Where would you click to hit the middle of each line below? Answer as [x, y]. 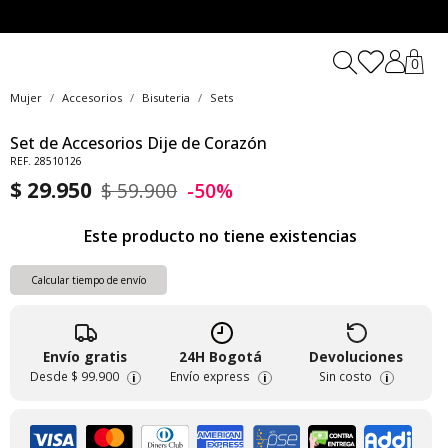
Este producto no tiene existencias [221, 236]
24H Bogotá [221, 357]
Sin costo [345, 376]
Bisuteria [165, 97]
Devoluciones [356, 357]
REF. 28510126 [45, 161]
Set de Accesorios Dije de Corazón [138, 143]
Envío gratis [85, 357]
